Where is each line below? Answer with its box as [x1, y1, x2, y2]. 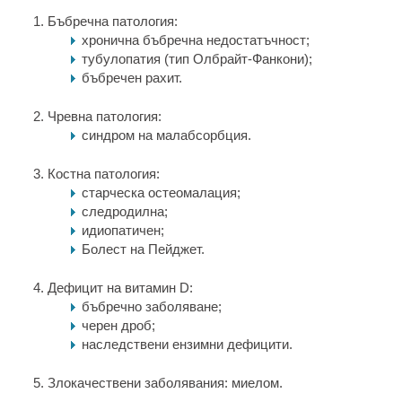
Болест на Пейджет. [82, 241, 205, 257]
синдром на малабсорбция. [82, 127, 251, 143]
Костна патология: [48, 166, 160, 181]
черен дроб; [82, 318, 155, 333]
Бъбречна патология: [48, 13, 178, 29]
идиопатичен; [82, 223, 164, 238]
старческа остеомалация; [82, 185, 240, 200]
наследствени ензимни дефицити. [82, 336, 293, 352]
